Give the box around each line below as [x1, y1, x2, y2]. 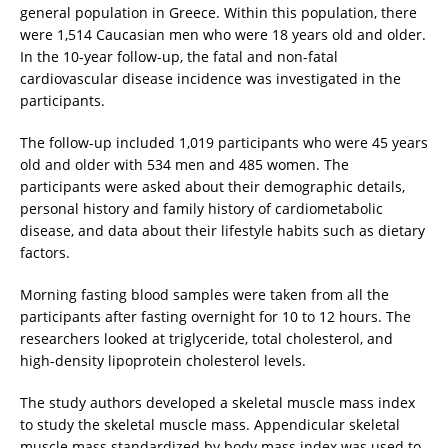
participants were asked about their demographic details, [20, 176, 405, 196]
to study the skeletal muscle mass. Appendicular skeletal [20, 414, 400, 434]
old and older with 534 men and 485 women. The [20, 154, 349, 174]
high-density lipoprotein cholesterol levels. [20, 350, 306, 370]
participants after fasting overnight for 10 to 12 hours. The [20, 306, 411, 326]
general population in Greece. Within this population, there [20, 2, 417, 22]
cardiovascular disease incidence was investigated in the [20, 68, 401, 88]
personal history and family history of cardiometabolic [20, 198, 383, 218]
